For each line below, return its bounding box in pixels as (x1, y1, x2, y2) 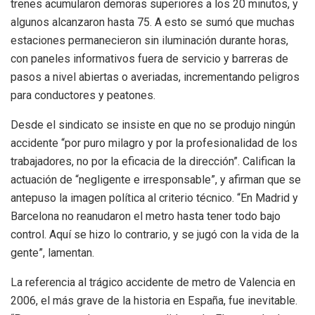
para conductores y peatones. (11, 89, 155, 103)
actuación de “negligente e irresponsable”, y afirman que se (11, 173, 301, 187)
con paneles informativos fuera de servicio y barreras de (11, 52, 288, 66)
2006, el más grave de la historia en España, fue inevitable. (11, 294, 297, 308)
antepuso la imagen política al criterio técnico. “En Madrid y (11, 191, 298, 205)
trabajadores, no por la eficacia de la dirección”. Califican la (11, 155, 295, 169)
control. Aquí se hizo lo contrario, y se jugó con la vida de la (11, 228, 299, 242)
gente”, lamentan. (11, 246, 94, 260)
